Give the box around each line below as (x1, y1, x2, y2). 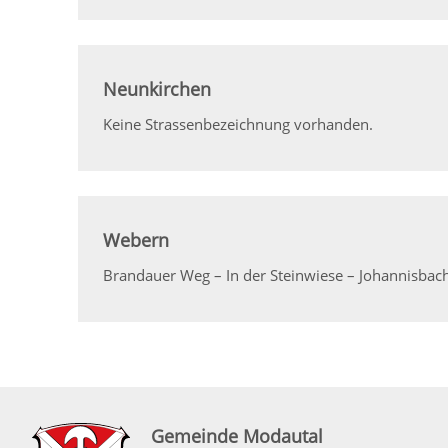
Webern (103, 227, 170, 252)
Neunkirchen (103, 76, 212, 101)
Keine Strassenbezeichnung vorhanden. (103, 113, 374, 134)
